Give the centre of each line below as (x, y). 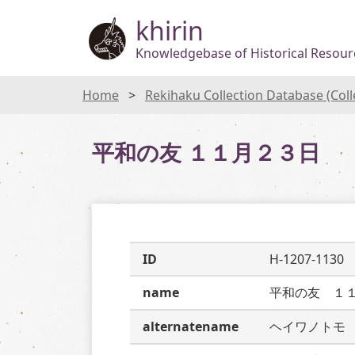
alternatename (191, 326)
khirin (170, 30)
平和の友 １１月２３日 (206, 152)
